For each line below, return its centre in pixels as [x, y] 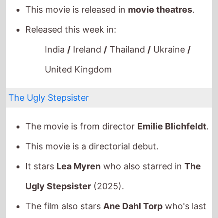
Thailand [127, 24]
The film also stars [64, 181]
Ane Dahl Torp [133, 181]
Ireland [87, 24]
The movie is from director [82, 101]
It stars [41, 141]
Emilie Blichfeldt [172, 101]
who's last [185, 181]
